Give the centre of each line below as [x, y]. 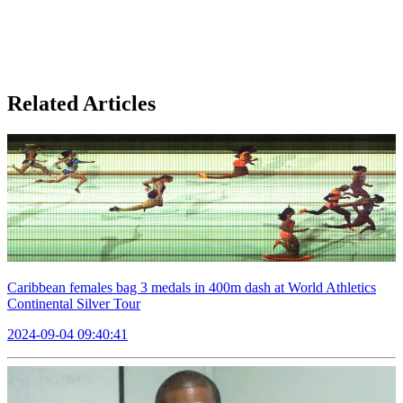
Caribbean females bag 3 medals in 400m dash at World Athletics [192, 287]
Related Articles [81, 104]
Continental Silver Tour [74, 303]
